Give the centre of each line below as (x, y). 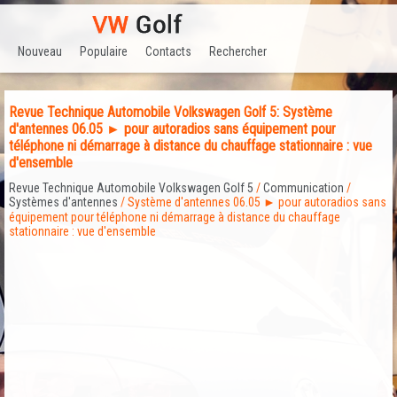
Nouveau (40, 51)
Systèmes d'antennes (63, 202)
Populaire (104, 51)
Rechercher (238, 51)
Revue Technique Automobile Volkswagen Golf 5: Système (171, 113)
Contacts (168, 51)
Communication (304, 188)
